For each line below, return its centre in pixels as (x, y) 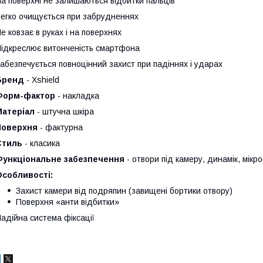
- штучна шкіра (64, 112)
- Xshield (42, 80)
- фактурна (60, 127)
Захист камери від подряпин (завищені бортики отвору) (124, 191)
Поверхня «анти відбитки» (68, 202)
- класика (41, 143)
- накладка (77, 96)
